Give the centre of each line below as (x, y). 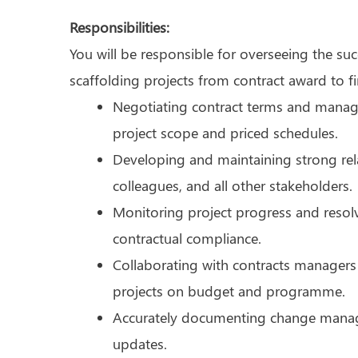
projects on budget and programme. (229, 290)
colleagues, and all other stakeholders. (233, 185)
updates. (140, 343)
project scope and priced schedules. (225, 132)
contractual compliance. (187, 238)
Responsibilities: (119, 27)
